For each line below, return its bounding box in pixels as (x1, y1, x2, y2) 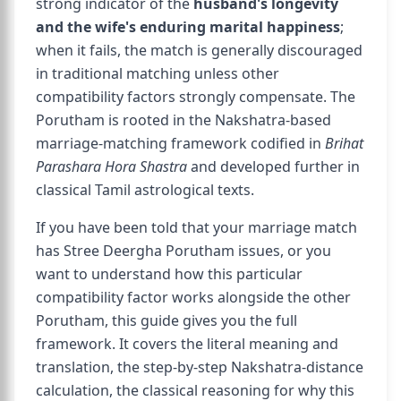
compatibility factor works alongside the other (36, 287, 351, 307)
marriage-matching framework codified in (36, 133, 325, 153)
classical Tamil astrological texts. (36, 180, 254, 200)
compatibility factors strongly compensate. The (36, 87, 355, 107)
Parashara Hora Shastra (36, 157, 187, 176)
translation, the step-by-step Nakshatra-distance (36, 357, 363, 377)
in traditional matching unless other (36, 64, 279, 83)
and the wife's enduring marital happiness (36, 17, 340, 37)
